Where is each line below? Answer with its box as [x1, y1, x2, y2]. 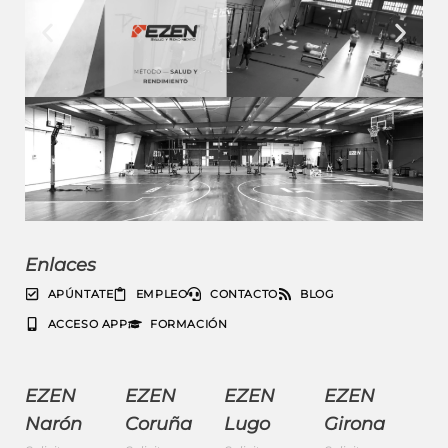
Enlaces [25, 254, 96, 277]
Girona [323, 413, 385, 436]
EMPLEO [135, 287, 188, 302]
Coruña [124, 413, 192, 436]
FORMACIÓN [150, 317, 228, 332]
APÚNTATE [47, 287, 114, 302]
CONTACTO [209, 287, 278, 302]
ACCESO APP [47, 317, 128, 332]
